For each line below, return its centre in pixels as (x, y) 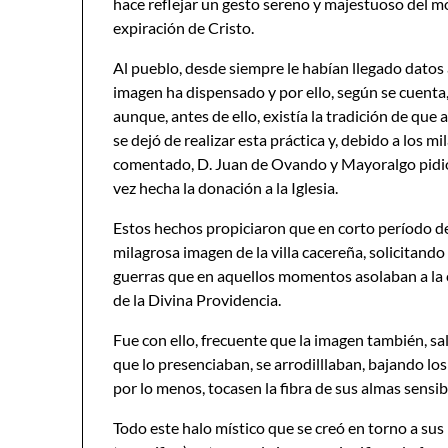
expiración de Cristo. (183, 27)
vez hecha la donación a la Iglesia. (225, 187)
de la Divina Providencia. (197, 299)
